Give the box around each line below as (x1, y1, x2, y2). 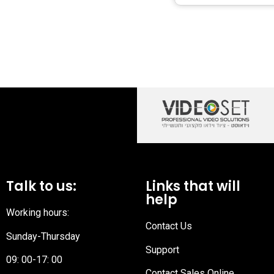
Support (146, 243, 179, 256)
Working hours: (6, 207, 69, 219)
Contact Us (146, 220, 192, 232)
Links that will (146, 177, 240, 196)
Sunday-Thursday (6, 230, 80, 242)
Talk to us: (6, 177, 76, 196)
